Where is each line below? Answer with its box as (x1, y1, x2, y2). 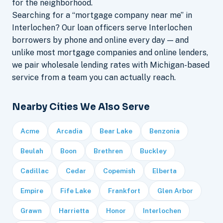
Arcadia (56, 126, 83, 135)
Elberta (152, 166, 177, 175)
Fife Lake (60, 186, 91, 195)
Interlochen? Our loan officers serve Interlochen (12, 22, 192, 32)
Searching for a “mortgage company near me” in (12, 10, 192, 20)
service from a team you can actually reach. (12, 72, 176, 82)
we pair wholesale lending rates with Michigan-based (12, 60, 210, 70)
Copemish (103, 166, 135, 175)
